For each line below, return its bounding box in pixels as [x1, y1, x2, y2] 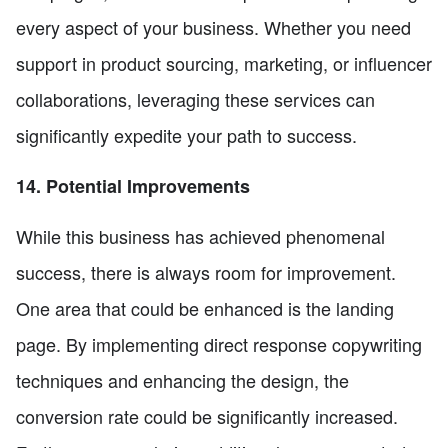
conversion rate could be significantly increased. [16, 402, 398, 429]
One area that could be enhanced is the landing [16, 294, 394, 321]
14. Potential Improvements [16, 172, 250, 199]
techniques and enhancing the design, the [16, 366, 349, 393]
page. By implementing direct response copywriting [16, 330, 422, 357]
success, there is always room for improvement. [16, 258, 396, 285]
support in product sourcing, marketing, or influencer [16, 49, 432, 76]
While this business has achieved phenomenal [16, 222, 385, 249]
